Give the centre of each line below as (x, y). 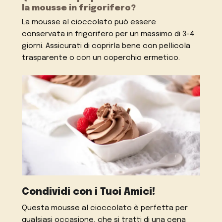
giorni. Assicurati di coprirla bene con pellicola (106, 46)
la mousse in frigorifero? (79, 8)
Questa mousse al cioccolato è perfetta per (105, 208)
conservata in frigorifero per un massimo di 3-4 (108, 34)
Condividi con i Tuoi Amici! (89, 193)
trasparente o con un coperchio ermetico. (101, 58)
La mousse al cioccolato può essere (89, 22)
